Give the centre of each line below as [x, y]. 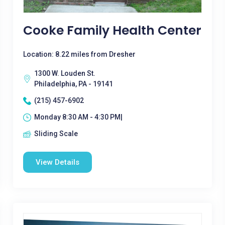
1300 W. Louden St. [65, 73]
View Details [57, 162]
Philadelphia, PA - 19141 [73, 84]
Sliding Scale [56, 134]
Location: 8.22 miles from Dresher [79, 54]
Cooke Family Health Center [112, 30]
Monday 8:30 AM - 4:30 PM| [78, 117]
